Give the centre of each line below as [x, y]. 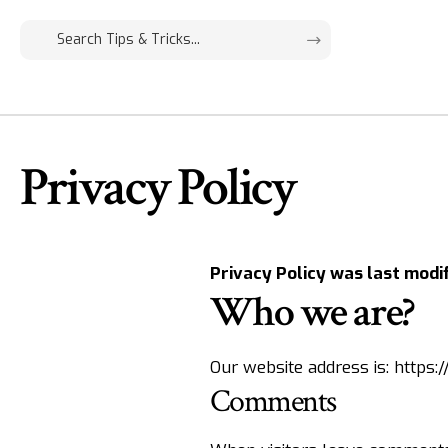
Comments [273, 401]
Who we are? [311, 313]
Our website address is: [302, 367]
